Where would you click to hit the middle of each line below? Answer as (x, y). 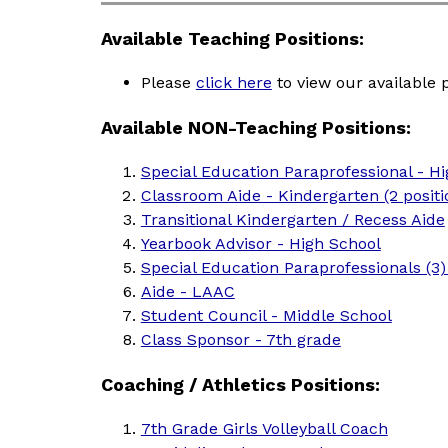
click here (233, 82)
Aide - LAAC (187, 291)
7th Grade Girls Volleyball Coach (264, 428)
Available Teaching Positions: (232, 38)
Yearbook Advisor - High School (260, 243)
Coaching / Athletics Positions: (240, 384)
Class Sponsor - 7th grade (240, 339)
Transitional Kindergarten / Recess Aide (292, 219)
